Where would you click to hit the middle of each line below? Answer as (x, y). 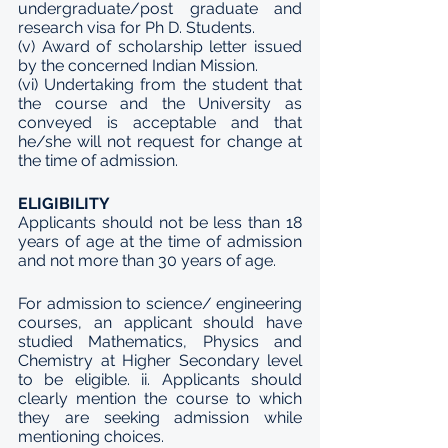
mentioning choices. (91, 436)
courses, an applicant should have (160, 322)
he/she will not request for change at (160, 141)
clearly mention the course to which (160, 398)
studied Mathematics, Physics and (160, 341)
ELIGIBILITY (64, 203)
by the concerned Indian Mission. (140, 65)
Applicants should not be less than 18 (160, 222)
